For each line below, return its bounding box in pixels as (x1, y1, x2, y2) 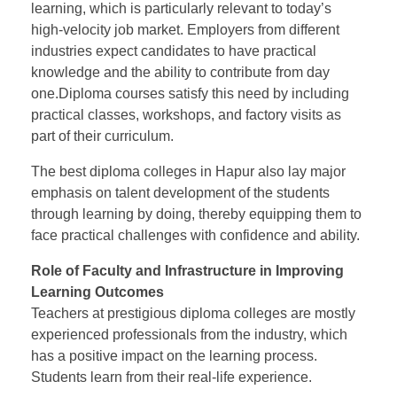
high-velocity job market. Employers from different (31, 22, 339, 38)
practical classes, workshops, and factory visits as (31, 107, 341, 123)
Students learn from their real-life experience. (31, 370, 312, 385)
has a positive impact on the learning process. (31, 348, 317, 364)
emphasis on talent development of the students (31, 185, 330, 201)
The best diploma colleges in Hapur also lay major (31, 164, 346, 180)
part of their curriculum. (31, 128, 174, 144)
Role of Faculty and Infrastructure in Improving (31, 263, 344, 279)
